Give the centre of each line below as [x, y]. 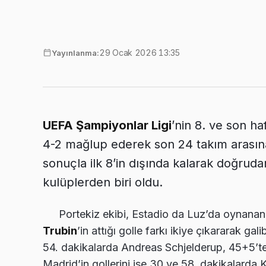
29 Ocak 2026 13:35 [140, 52]
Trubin [60, 230]
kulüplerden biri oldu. [103, 182]
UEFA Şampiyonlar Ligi [107, 125]
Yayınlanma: [75, 53]
